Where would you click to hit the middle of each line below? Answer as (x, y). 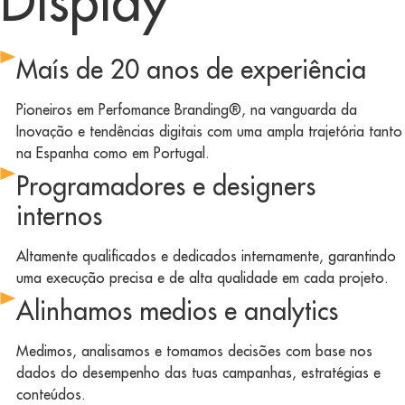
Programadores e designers (166, 186)
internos (59, 216)
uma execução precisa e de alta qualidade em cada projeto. (202, 278)
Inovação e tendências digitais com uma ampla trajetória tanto (209, 132)
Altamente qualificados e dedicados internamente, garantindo (206, 256)
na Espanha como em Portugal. (113, 153)
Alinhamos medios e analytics (177, 311)
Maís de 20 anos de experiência (191, 70)
